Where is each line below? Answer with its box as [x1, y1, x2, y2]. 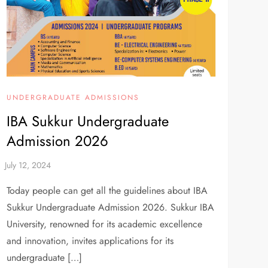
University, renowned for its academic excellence [6, 217, 202, 232]
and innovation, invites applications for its [6, 234, 173, 248]
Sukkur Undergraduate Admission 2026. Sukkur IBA [6, 200, 214, 215]
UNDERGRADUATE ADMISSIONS [6, 92, 139, 103]
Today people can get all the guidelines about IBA [6, 184, 208, 198]
